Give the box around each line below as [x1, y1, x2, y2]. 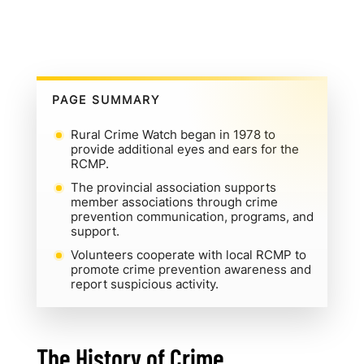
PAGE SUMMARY [51, 93, 160, 106]
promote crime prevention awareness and [70, 261, 311, 277]
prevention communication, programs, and [70, 208, 314, 224]
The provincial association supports [70, 179, 276, 195]
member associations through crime [70, 193, 278, 210]
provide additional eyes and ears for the [70, 141, 299, 157]
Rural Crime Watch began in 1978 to [70, 126, 275, 142]
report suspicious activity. [70, 275, 219, 292]
